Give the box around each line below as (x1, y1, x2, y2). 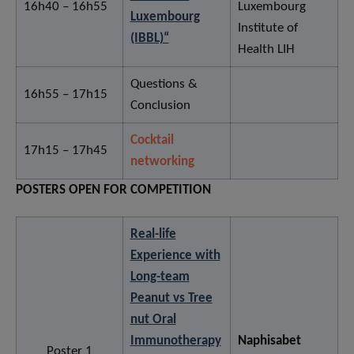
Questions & (130, 77, 198, 92)
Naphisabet (237, 334, 301, 348)
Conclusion (130, 99, 190, 113)
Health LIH (237, 43, 295, 57)
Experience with (130, 249, 220, 263)
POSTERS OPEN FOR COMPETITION (16, 183, 211, 198)
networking (130, 155, 194, 169)
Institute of (237, 21, 298, 36)
